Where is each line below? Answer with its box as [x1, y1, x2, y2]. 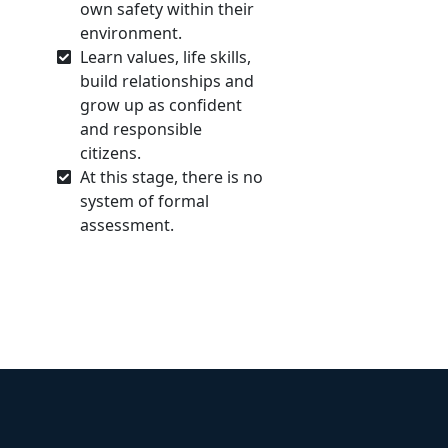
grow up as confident [80, 94, 242, 116]
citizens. [80, 142, 141, 164]
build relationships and [80, 70, 254, 92]
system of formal [80, 190, 209, 212]
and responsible [80, 118, 202, 140]
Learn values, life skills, [80, 46, 251, 68]
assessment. [80, 214, 174, 236]
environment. [80, 22, 182, 44]
